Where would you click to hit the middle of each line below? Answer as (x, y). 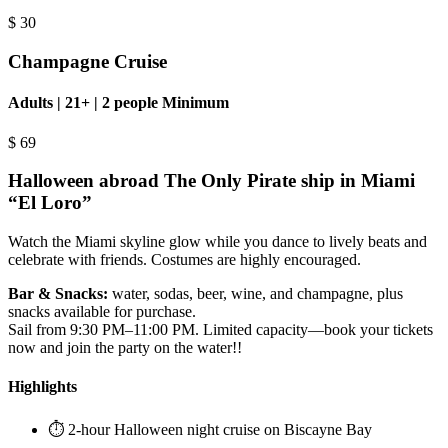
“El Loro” (50, 203)
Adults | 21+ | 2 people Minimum (118, 103)
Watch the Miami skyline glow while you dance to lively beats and (217, 242)
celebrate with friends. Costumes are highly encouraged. (184, 260)
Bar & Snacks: (58, 294)
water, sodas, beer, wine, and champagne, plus (255, 294)
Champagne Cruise (87, 62)
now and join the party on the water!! (125, 348)
